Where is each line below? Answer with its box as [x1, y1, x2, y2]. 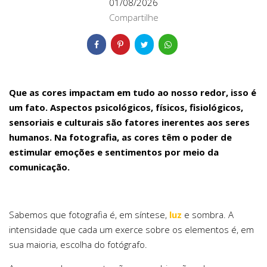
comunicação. [9, 160, 70, 173]
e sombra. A [182, 208, 234, 221]
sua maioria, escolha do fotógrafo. [9, 238, 147, 250]
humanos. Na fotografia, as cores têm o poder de [9, 131, 232, 143]
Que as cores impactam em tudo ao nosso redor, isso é [9, 86, 256, 98]
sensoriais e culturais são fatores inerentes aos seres [9, 116, 250, 128]
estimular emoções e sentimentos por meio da [9, 145, 219, 158]
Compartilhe [108, 11, 159, 23]
